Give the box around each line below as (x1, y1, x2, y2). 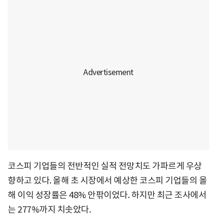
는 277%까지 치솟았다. (8, 203, 91, 215)
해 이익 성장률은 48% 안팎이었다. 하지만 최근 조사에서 (8, 189, 206, 201)
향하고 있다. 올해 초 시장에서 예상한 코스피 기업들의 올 (8, 174, 207, 186)
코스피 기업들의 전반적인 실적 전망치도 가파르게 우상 (8, 160, 202, 171)
